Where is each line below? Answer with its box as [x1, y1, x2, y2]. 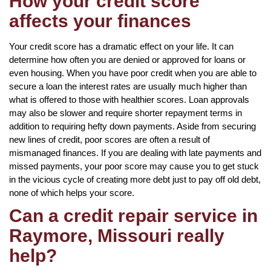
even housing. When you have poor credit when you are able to [9, 67, 256, 78]
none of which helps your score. [9, 187, 134, 198]
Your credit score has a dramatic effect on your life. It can [9, 41, 233, 51]
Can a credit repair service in [9, 205, 258, 226]
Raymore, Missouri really [9, 225, 224, 246]
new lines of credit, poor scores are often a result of [9, 134, 210, 145]
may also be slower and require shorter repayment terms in [9, 107, 242, 118]
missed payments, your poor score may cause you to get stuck [9, 160, 259, 171]
